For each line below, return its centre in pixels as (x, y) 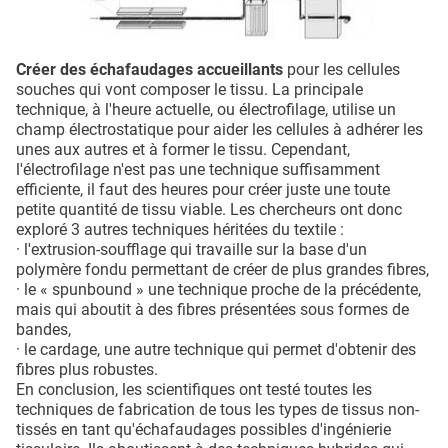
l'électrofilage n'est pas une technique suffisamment (198, 169)
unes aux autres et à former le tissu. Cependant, (183, 149)
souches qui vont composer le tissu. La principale (189, 89)
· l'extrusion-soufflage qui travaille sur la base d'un (191, 249)
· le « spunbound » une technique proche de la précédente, (218, 289)
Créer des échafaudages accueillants (149, 69)
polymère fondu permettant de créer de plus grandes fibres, (222, 269)
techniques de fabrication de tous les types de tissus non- (217, 409)
